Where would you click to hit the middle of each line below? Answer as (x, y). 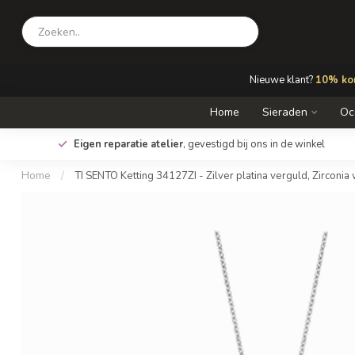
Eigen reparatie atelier (128, 144)
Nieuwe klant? (282, 80)
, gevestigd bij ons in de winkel (254, 144)
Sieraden (285, 112)
